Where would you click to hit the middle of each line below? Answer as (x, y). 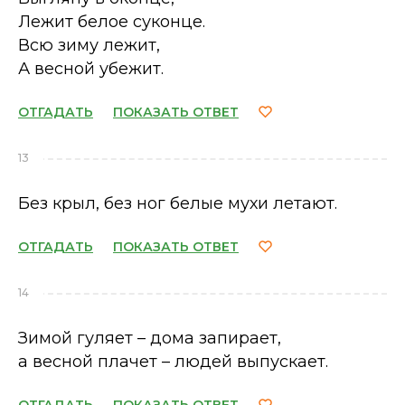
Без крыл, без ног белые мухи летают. (178, 203)
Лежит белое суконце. (112, 22)
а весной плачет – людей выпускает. (173, 362)
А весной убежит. (91, 69)
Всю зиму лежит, (89, 45)
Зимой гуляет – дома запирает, (150, 338)
